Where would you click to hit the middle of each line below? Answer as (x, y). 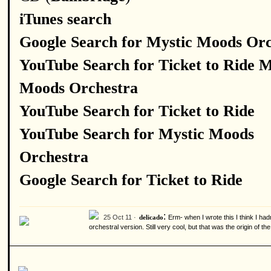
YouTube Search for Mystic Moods (137, 134)
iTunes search (65, 19)
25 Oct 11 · (120, 217)
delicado (151, 217)
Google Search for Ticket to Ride (131, 180)
